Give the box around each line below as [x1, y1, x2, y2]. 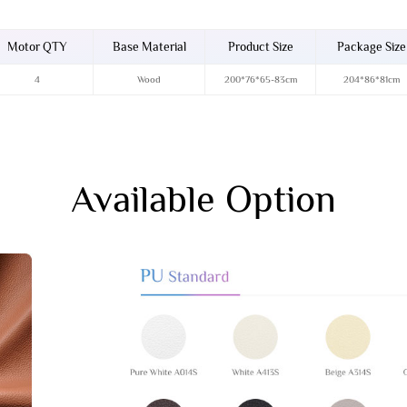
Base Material [112, 40, 186, 55]
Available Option [70, 176, 336, 220]
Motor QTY [7, 40, 68, 55]
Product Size [227, 40, 293, 55]
